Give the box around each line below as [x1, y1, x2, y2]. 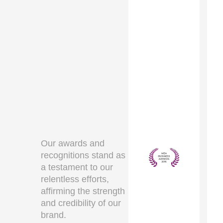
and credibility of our [41, 198, 121, 209]
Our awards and [41, 138, 105, 149]
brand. [41, 210, 67, 221]
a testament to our [41, 162, 113, 173]
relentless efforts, [41, 174, 110, 185]
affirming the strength [41, 186, 125, 197]
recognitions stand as [41, 150, 126, 161]
